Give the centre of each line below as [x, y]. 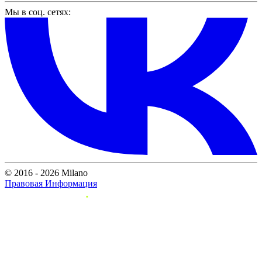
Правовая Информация [51, 184]
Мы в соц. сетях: [38, 12]
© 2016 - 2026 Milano [46, 173]
